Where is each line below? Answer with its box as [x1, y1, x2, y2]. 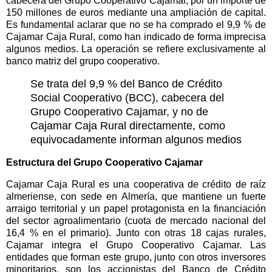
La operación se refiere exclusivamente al [81, 44, 267, 55]
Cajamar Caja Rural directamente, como [30, 120, 225, 132]
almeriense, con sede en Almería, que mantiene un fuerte [6, 191, 266, 202]
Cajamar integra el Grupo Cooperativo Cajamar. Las [6, 239, 266, 250]
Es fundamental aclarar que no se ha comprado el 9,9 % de [6, 19, 266, 30]
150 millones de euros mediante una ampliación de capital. [6, 7, 266, 18]
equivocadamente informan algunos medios [30, 134, 242, 146]
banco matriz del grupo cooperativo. [6, 56, 160, 67]
